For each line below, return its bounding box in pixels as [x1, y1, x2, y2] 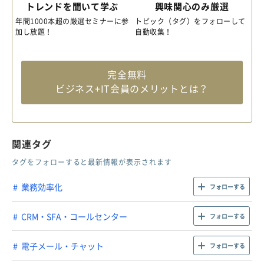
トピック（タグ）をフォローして [135, 16, 246, 27]
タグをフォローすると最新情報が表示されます [12, 157, 172, 168]
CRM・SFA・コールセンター [21, 210, 127, 222]
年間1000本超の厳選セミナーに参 [15, 16, 129, 27]
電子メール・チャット [21, 239, 104, 252]
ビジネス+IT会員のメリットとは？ [55, 81, 209, 96]
